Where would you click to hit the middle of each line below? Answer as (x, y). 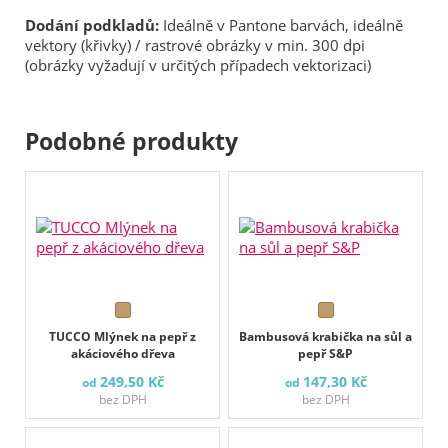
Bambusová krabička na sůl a (325, 337)
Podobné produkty (131, 141)
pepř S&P (325, 354)
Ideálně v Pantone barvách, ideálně (281, 25)
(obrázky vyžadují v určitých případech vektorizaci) (198, 65)
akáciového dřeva (122, 354)
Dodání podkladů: (92, 25)
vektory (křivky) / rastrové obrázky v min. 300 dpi (195, 45)
